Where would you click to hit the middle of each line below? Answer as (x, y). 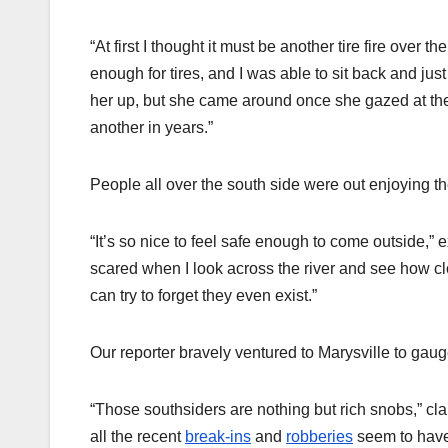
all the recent (137, 437)
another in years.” (151, 128)
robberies (319, 437)
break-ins (218, 437)
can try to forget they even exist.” (203, 296)
